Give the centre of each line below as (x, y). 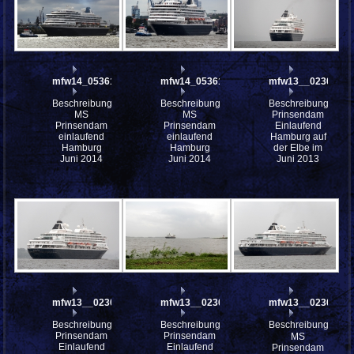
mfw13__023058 (90, 303)
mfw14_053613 (87, 82)
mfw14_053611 (195, 82)
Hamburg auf (298, 137)
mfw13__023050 (198, 303)
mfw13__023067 (306, 82)
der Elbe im (298, 148)
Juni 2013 (298, 159)
